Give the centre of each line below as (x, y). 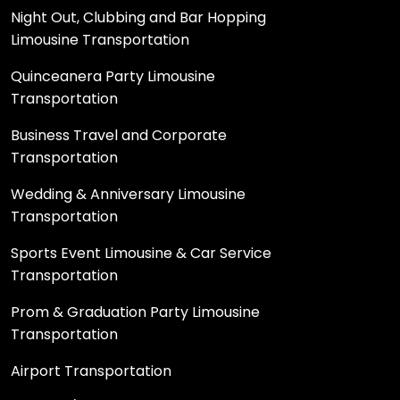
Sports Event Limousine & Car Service (141, 253)
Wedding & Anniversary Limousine (128, 194)
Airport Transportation (91, 371)
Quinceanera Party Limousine (113, 76)
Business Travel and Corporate (119, 135)
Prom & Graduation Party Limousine (135, 312)
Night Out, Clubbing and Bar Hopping (138, 17)
